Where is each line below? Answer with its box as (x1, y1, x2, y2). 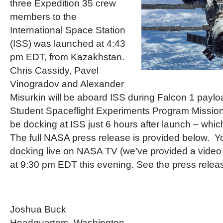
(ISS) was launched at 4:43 (10, 38, 125, 49)
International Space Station (10, 25, 125, 35)
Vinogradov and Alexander (10, 79, 124, 89)
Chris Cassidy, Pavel (10, 65, 99, 76)
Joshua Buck (10, 204, 66, 215)
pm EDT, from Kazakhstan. (10, 52, 124, 62)
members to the (10, 11, 77, 22)
